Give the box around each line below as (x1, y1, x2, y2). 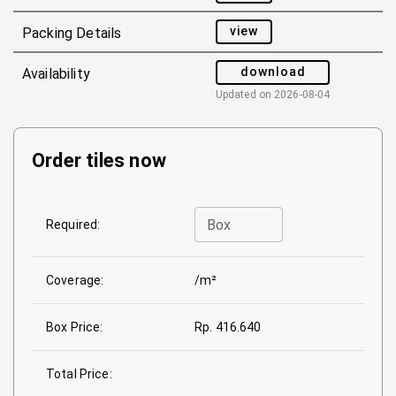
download (240, 65, 306, 80)
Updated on (215, 88, 275, 101)
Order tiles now (32, 148, 167, 171)
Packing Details (22, 24, 122, 42)
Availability (22, 65, 90, 82)
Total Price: (46, 366, 112, 381)
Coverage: (46, 272, 104, 287)
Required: (46, 217, 101, 232)
